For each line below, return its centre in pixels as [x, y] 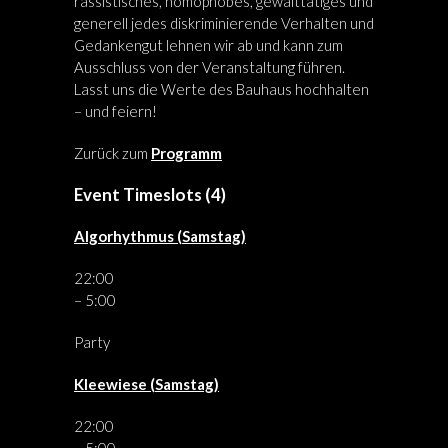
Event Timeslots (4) [150, 194]
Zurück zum [112, 153]
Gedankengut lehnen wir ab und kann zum [208, 45]
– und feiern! [115, 111]
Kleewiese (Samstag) [146, 384]
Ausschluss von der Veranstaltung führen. [209, 67]
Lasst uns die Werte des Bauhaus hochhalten [221, 89]
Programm [186, 153]
